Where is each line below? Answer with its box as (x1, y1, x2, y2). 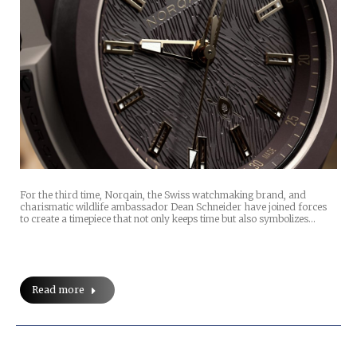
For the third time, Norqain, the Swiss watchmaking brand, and (20, 189, 306, 202)
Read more (32, 284, 84, 296)
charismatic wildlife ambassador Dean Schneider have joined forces (20, 201, 327, 214)
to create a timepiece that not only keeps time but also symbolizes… (20, 213, 316, 226)
